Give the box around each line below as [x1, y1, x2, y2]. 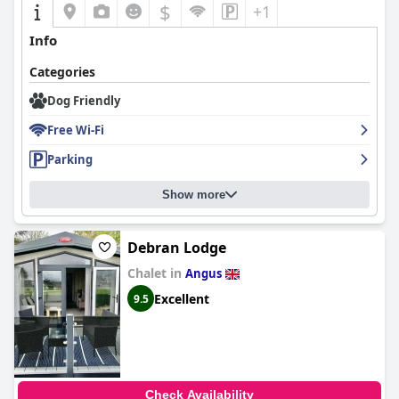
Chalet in [127, 265, 185, 281]
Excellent [154, 289, 209, 307]
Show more [162, 188, 225, 201]
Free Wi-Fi [47, 122, 104, 138]
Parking [47, 151, 93, 167]
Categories [29, 63, 95, 80]
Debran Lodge [127, 238, 226, 257]
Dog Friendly [47, 93, 120, 109]
